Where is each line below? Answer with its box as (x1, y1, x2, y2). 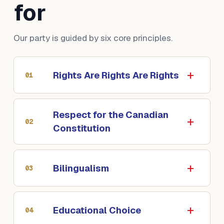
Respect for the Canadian (52, 109, 168, 121)
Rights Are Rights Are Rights (52, 69, 179, 81)
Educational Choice (52, 204, 141, 216)
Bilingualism (52, 162, 109, 174)
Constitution (52, 122, 110, 134)
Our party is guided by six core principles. (13, 32, 172, 44)
